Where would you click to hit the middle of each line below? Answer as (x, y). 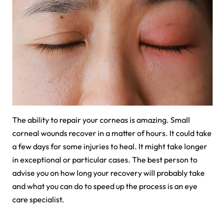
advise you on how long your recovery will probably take (109, 173)
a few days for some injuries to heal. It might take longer (110, 147)
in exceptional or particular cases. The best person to (105, 160)
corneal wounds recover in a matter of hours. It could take (112, 133)
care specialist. (38, 200)
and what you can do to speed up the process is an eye (105, 186)
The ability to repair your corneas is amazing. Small (101, 120)
